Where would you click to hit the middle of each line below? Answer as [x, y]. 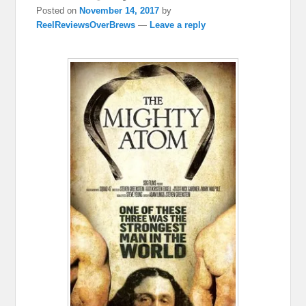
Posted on [58, 10]
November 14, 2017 [120, 10]
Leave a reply [178, 25]
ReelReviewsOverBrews [86, 25]
